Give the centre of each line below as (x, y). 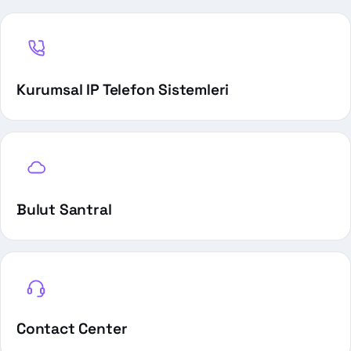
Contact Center (72, 329)
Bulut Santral (64, 209)
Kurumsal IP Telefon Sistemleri (123, 90)
